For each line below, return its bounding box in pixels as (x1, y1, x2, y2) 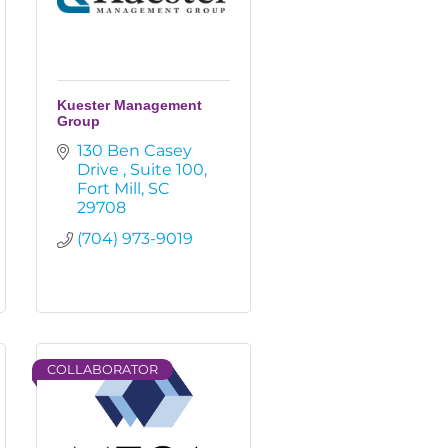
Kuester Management (57, 97, 202, 113)
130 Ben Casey (77, 141, 192, 160)
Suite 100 (130, 160, 204, 179)
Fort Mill (77, 179, 141, 198)
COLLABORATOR (47, 362, 158, 377)
